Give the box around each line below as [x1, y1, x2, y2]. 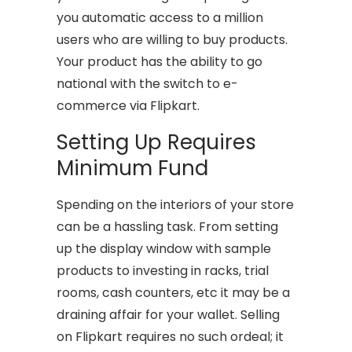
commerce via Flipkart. [57, 96, 200, 115]
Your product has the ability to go [57, 52, 263, 71]
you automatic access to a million [57, 8, 264, 27]
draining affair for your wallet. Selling [57, 305, 280, 324]
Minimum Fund [57, 153, 209, 182]
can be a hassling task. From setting [57, 217, 279, 236]
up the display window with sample [57, 239, 272, 258]
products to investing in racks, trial [57, 261, 269, 280]
